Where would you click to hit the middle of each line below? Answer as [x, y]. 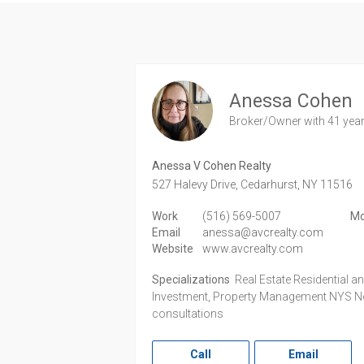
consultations [188, 314]
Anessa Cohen [291, 101]
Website [173, 249]
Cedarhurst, [271, 185]
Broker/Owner [267, 121]
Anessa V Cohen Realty [212, 166]
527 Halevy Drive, [195, 185]
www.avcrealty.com [252, 249]
